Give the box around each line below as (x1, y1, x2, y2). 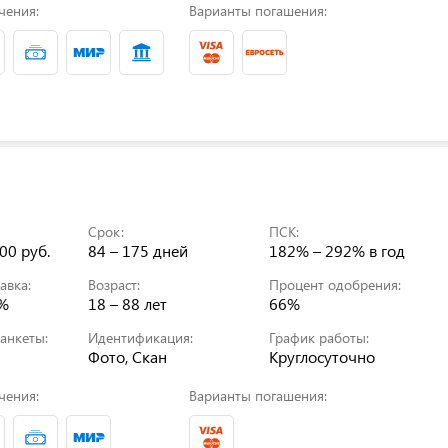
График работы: (269, 327, 370, 347)
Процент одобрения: (269, 274, 402, 294)
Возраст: (88, 274, 141, 294)
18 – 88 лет (88, 292, 168, 314)
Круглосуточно (269, 345, 376, 367)
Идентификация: (88, 327, 194, 347)
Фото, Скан (88, 345, 168, 367)
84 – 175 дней (88, 239, 189, 261)
